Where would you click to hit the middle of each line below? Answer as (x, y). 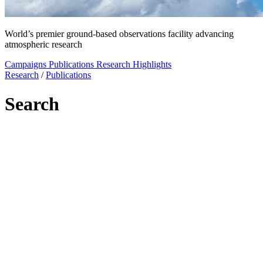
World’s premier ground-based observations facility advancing (119, 34)
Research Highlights (134, 65)
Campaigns (27, 65)
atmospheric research (43, 45)
